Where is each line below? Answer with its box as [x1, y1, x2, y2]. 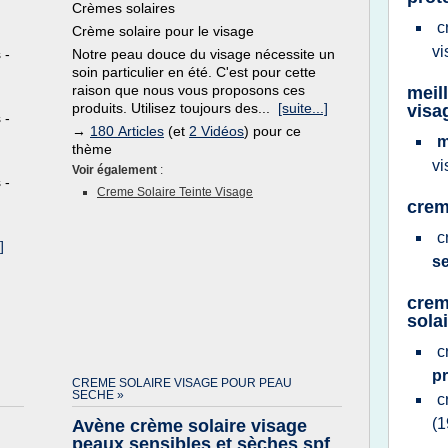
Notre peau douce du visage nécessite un [72, 46, 335, 62]
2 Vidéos [189, 123, 244, 139]
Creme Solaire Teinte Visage [97, 185, 253, 199]
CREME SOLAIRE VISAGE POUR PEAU [72, 376, 292, 390]
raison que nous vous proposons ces [72, 82, 305, 98]
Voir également [72, 163, 160, 177]
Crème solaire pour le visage [72, 23, 254, 39]
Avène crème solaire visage [72, 416, 307, 436]
